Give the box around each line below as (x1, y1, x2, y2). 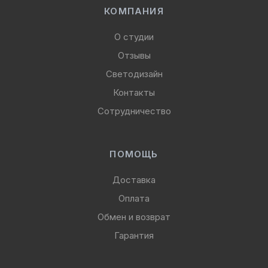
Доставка (112, 174, 156, 186)
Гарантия (114, 230, 154, 242)
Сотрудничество (97, 105, 171, 117)
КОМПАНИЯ (104, 5, 164, 17)
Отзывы (117, 50, 151, 62)
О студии (114, 31, 154, 43)
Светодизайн (105, 68, 163, 80)
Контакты (113, 87, 155, 99)
